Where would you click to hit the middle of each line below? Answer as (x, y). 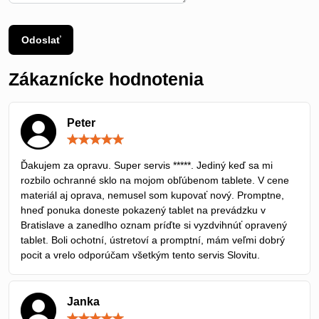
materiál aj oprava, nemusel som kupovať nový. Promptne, (152, 195)
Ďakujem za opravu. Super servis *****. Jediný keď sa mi (147, 165)
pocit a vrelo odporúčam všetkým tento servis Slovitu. (140, 255)
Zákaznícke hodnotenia (106, 79)
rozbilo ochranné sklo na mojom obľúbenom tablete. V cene (155, 180)
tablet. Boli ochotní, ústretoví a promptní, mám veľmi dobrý (153, 240)
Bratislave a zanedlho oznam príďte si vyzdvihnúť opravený (154, 225)
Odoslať (41, 40)
